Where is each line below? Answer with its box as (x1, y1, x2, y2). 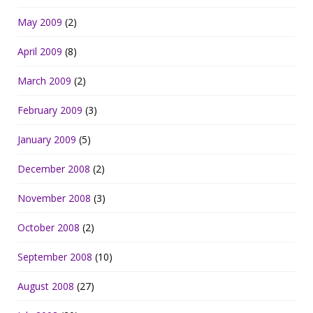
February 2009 (17, 103, 82, 117)
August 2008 (17, 279, 74, 293)
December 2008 (17, 162, 90, 176)
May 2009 (17, 15, 62, 29)
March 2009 (17, 74, 71, 88)
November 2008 (17, 191, 91, 205)
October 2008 (17, 221, 80, 235)
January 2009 (17, 133, 76, 147)
